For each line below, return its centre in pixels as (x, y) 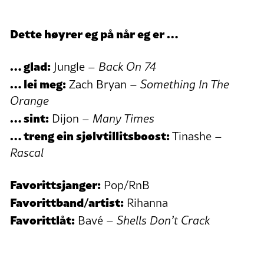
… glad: (30, 65)
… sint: (29, 117)
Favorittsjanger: (55, 184)
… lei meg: (38, 83)
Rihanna (146, 202)
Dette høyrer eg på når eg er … (94, 33)
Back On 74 (127, 66)
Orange (29, 100)
